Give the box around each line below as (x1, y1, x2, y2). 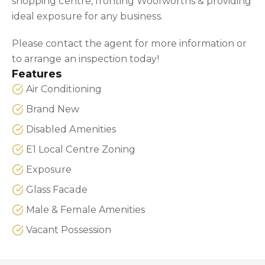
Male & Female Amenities (26, 204, 146, 215)
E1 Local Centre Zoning (26, 144, 136, 155)
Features (12, 67, 62, 80)
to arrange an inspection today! (12, 53, 159, 64)
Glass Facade (26, 184, 88, 195)
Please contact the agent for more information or (12, 38, 247, 49)
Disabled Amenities (26, 124, 116, 135)
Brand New (26, 104, 80, 115)
